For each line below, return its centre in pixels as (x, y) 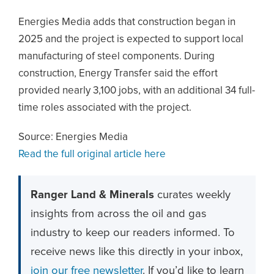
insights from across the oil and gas (119, 214)
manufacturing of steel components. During (117, 57)
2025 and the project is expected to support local (131, 39)
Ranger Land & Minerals (92, 195)
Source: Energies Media (73, 137)
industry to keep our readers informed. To (133, 233)
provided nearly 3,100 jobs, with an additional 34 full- (137, 91)
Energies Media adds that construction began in (127, 22)
